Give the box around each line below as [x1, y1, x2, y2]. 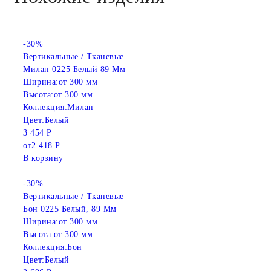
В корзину [23, 154, 64, 163]
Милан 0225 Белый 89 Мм [23, 65, 125, 74]
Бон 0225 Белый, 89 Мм [23, 204, 117, 214]
